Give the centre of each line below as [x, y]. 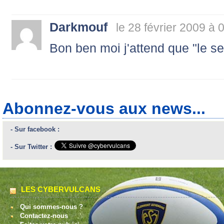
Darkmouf [78, 27]
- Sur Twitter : [31, 146]
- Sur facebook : [35, 129]
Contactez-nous [44, 215]
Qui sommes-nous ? [51, 206]
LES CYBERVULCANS [61, 189]
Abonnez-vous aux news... [104, 108]
